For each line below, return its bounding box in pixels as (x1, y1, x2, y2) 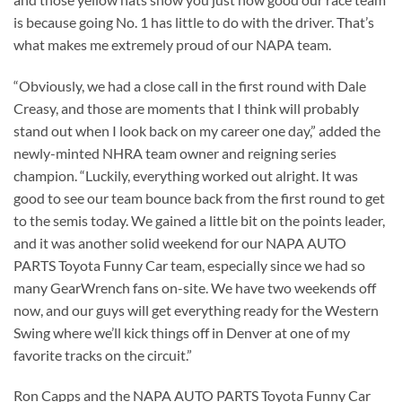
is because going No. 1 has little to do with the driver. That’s (13, 13, 374, 31)
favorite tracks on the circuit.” (13, 345, 192, 363)
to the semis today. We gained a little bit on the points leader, (13, 211, 385, 229)
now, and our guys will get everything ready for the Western (13, 301, 379, 319)
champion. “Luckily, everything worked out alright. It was (13, 166, 358, 184)
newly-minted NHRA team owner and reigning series (13, 144, 336, 162)
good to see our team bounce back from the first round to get (13, 188, 385, 206)
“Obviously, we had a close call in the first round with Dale (13, 76, 366, 94)
